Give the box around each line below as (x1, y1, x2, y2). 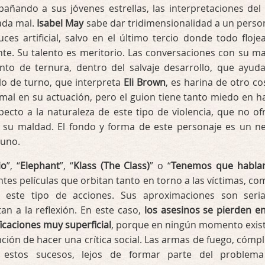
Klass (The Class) (73, 159, 150, 172)
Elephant (20, 159, 60, 172)
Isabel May (37, 17, 84, 30)
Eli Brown (124, 76, 166, 89)
